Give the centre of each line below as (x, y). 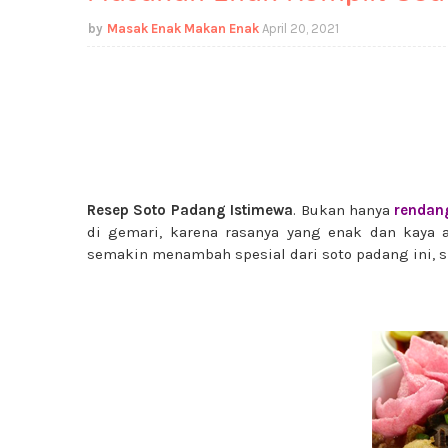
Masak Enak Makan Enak (183, 28)
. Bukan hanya (344, 210)
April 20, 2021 (300, 28)
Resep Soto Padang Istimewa (190, 210)
